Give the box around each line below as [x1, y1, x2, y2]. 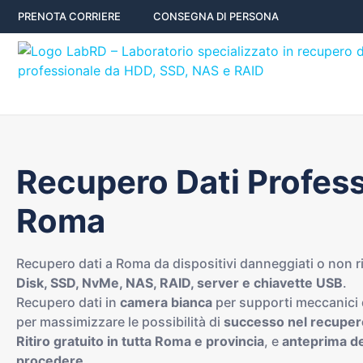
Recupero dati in [16, 294, 120, 310]
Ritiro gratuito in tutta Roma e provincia [16, 333, 264, 349]
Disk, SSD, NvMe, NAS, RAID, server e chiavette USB [16, 275, 343, 291]
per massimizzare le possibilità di [16, 314, 224, 330]
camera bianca [120, 294, 212, 310]
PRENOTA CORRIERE [18, 10, 121, 23]
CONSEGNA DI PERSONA [153, 10, 279, 23]
